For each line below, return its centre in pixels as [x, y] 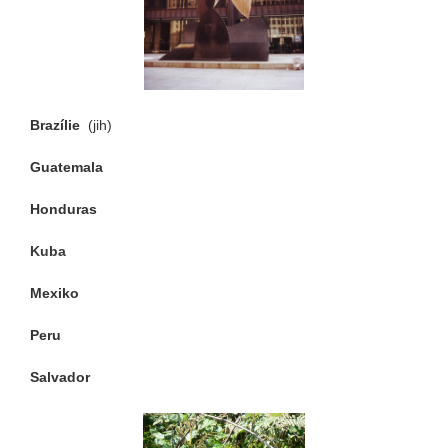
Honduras [63, 209]
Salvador [60, 377]
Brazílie [59, 125]
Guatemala [66, 167]
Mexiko [54, 293]
